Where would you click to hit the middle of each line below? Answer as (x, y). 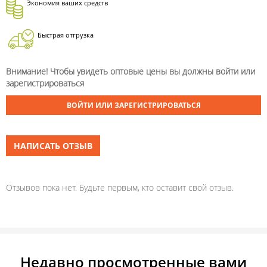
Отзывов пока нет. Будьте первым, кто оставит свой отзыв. (120, 188)
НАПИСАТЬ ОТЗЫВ (53, 146)
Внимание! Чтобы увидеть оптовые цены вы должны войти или (131, 72)
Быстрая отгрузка (66, 35)
